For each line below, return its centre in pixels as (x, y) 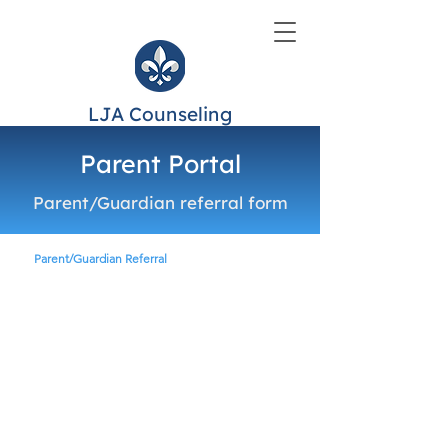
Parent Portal (160, 163)
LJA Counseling (160, 114)
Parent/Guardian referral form (160, 202)
